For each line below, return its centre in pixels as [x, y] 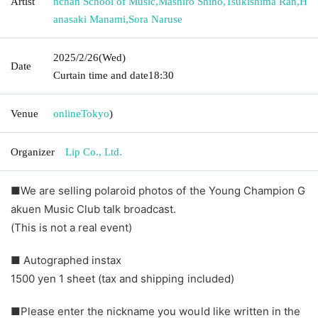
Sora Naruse [155, 19]
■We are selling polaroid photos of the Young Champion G [158, 190]
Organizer [33, 152]
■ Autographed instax [66, 260]
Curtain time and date [101, 75]
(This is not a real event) [72, 227]
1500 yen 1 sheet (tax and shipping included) [122, 278]
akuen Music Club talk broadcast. [94, 209]
